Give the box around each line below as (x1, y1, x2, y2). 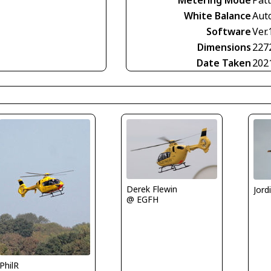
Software (206, 24, 251, 38)
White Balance (184, 8, 251, 22)
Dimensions (197, 40, 251, 54)
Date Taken (197, 56, 251, 70)
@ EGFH (126, 194, 158, 206)
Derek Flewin (126, 183, 177, 195)
